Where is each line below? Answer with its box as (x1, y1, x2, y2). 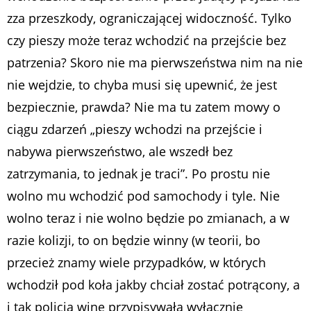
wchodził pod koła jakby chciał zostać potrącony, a (7, 276, 300, 293)
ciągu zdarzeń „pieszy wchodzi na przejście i (7, 120, 262, 137)
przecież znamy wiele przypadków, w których (7, 253, 266, 271)
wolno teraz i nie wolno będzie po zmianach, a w (7, 209, 289, 226)
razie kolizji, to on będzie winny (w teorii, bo (7, 231, 260, 249)
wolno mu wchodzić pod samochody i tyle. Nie (7, 187, 280, 204)
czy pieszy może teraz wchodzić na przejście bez (7, 31, 286, 49)
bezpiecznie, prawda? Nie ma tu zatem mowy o (7, 98, 280, 115)
